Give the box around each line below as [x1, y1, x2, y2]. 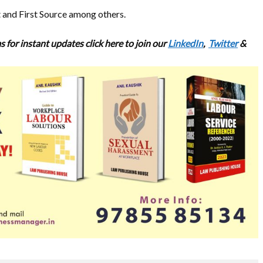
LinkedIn [168, 38, 203, 49]
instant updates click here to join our [18, 38, 168, 49]
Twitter [208, 38, 238, 49]
